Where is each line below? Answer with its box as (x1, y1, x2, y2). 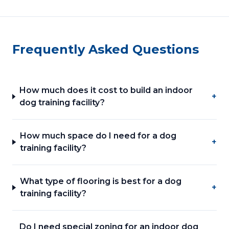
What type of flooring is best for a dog (19, 176, 181, 186)
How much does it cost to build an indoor (19, 85, 193, 95)
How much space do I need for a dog (20, 131, 176, 141)
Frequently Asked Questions (12, 42, 199, 57)
